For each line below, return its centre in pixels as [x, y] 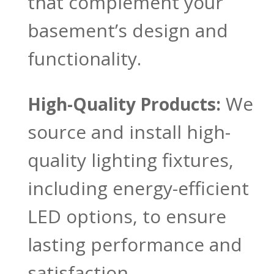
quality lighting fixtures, [130, 160]
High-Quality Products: [124, 104]
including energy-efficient [138, 188]
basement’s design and [128, 31]
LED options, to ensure [127, 217]
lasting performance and [135, 245]
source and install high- [129, 132]
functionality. [84, 59]
